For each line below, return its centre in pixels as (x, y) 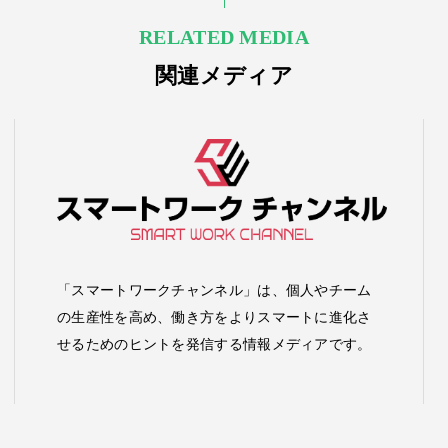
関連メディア (224, 76)
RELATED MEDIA (224, 37)
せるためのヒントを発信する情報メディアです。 (214, 343)
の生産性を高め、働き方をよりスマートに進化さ (214, 316)
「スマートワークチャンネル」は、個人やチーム (214, 289)
